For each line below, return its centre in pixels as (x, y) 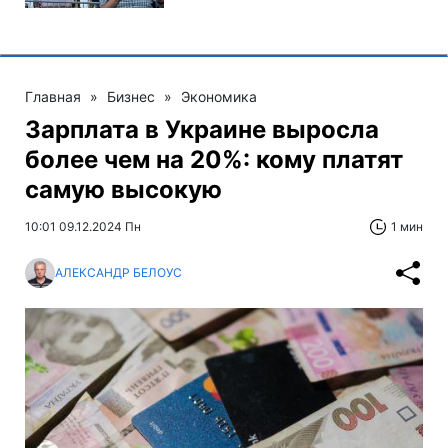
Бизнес (131, 96)
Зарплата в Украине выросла (202, 129)
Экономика (219, 96)
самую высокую (123, 189)
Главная (53, 96)
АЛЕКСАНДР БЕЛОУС (118, 273)
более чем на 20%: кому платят (214, 159)
